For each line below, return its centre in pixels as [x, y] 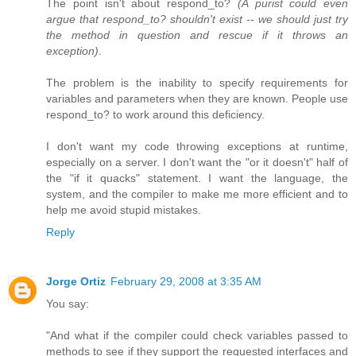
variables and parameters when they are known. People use [197, 98]
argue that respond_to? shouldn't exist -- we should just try [197, 19]
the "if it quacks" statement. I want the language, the [197, 178]
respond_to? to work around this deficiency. [155, 114]
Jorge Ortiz [76, 281]
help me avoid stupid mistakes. [124, 209]
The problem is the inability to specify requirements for [197, 82]
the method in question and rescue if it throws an [197, 35]
